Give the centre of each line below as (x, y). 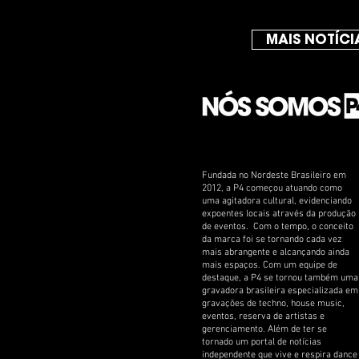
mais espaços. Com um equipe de (270, 265)
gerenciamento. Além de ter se (264, 329)
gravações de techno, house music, (273, 303)
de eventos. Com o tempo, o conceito (278, 226)
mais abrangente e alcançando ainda (276, 252)
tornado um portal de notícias (262, 342)
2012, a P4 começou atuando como (272, 188)
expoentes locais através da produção (279, 214)
